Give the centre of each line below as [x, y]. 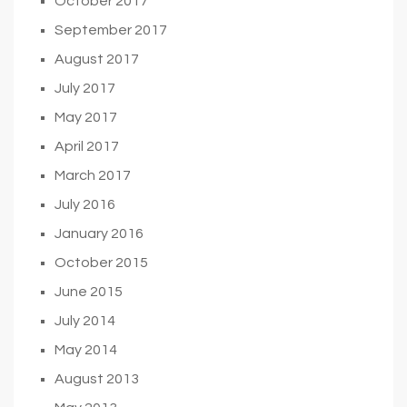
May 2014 [86, 349]
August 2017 [97, 59]
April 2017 [87, 146]
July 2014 [85, 320]
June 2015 [89, 291]
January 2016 [99, 233]
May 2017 [86, 117]
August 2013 [97, 378]
